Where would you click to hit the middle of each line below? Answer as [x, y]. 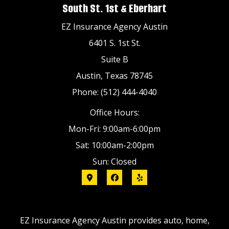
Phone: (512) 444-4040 [114, 92]
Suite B [114, 60]
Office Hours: [114, 113]
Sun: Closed [114, 162]
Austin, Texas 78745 [114, 76]
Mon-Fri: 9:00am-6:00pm [114, 129]
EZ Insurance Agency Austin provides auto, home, [114, 220]
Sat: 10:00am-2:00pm [114, 145]
